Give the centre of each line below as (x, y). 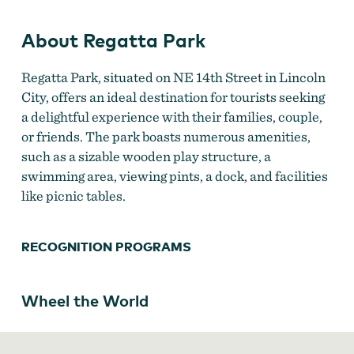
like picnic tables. (73, 196)
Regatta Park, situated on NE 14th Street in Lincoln (173, 77)
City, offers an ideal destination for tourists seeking (173, 97)
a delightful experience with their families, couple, (171, 117)
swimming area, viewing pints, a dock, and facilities (174, 176)
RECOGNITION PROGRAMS (106, 247)
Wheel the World (85, 301)
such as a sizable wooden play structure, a (146, 156)
